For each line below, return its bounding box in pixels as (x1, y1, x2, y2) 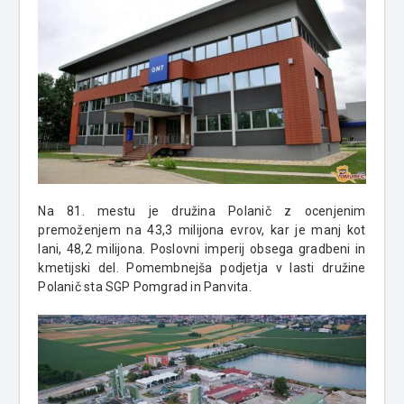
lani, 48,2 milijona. (38, 242, 151, 257)
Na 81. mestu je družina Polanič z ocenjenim (38, 204, 366, 219)
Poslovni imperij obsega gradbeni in (150, 242, 366, 257)
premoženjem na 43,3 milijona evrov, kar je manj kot (38, 223, 366, 238)
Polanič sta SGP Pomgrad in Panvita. (38, 280, 252, 295)
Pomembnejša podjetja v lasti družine (126, 261, 366, 276)
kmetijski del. (38, 261, 127, 276)
